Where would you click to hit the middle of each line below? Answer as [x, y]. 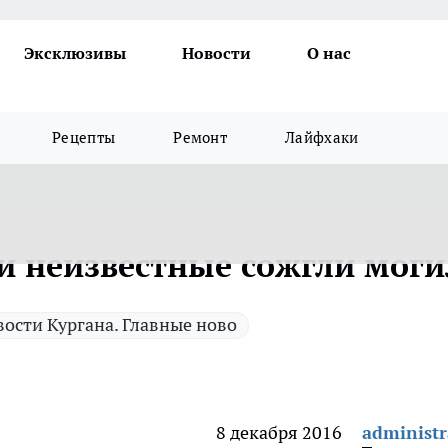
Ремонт [200, 137]
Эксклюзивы [75, 53]
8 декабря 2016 [279, 432]
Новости [216, 53]
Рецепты [84, 137]
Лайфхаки [322, 137]
